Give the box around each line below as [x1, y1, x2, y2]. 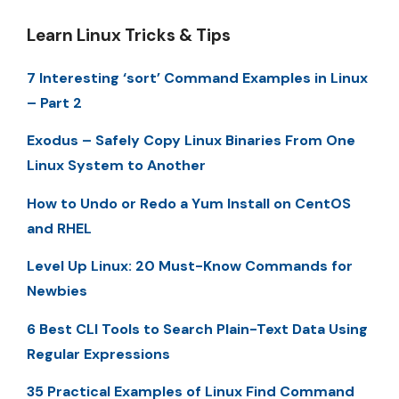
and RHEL [27, 218, 92, 238]
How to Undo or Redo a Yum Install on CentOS [27, 193, 351, 213]
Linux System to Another [27, 156, 206, 175]
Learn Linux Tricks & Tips [27, 23, 231, 46]
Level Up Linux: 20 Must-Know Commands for [27, 256, 353, 276]
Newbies [27, 281, 87, 301]
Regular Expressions [27, 344, 170, 363]
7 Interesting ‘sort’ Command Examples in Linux [27, 68, 368, 87]
